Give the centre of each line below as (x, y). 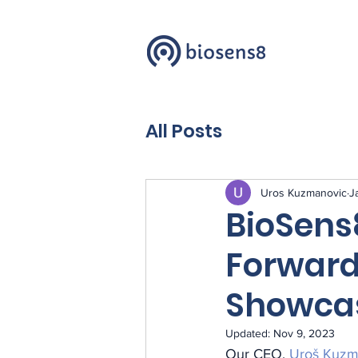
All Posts (184, 131)
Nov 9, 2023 (304, 334)
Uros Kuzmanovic (304, 192)
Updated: (249, 334)
